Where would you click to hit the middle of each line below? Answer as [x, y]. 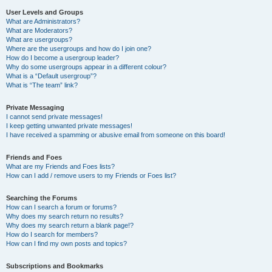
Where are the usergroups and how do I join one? [79, 49]
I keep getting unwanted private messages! [69, 126]
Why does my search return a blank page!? [70, 225]
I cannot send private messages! [54, 117]
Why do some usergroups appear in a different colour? [86, 67]
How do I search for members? [52, 234]
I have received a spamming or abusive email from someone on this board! [116, 135]
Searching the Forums [42, 198]
